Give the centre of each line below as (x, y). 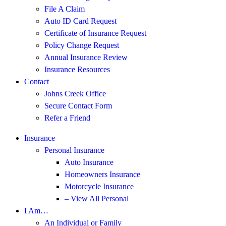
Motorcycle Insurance (99, 186)
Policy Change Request (82, 45)
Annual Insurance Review (86, 57)
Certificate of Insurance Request (95, 33)
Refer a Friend (67, 118)
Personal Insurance (74, 150)
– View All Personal (97, 199)
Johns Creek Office (75, 94)
